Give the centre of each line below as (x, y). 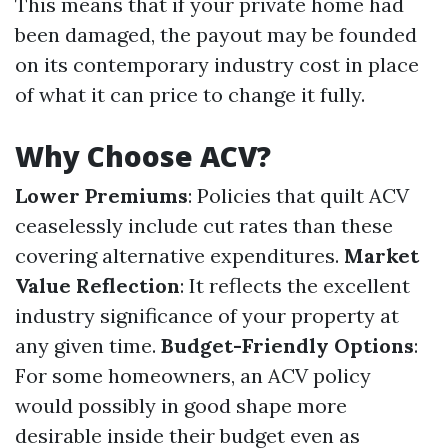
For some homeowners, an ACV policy (193, 375)
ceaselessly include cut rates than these (204, 225)
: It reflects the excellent (295, 285)
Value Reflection (97, 285)
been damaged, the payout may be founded (216, 34)
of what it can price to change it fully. (190, 94)
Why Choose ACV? (143, 156)
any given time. (88, 345)
